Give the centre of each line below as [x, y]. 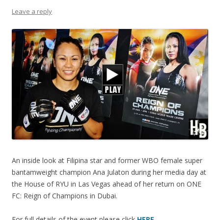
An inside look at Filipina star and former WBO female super [107, 161]
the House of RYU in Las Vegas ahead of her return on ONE [107, 184]
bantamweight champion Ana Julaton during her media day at [109, 172]
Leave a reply [32, 12]
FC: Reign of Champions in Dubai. [65, 196]
